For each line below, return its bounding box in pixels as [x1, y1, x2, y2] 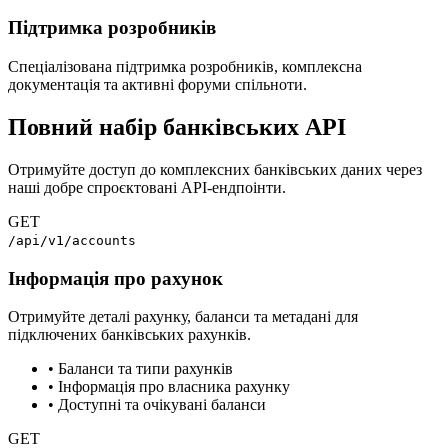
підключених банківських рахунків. [8, 326, 251, 344]
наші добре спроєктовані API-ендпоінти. [8, 178, 286, 196]
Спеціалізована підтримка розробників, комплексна [8, 58, 362, 76]
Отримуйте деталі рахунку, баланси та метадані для [8, 308, 358, 326]
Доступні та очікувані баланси [58, 396, 266, 414]
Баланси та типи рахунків [58, 360, 233, 378]
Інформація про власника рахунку [58, 378, 290, 396]
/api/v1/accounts [8, 232, 136, 248]
